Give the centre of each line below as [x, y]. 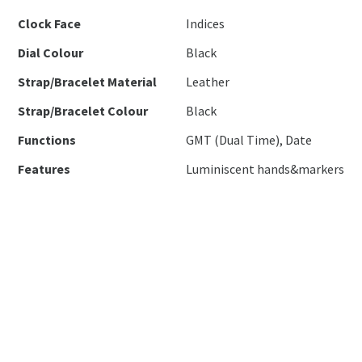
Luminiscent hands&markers [265, 169]
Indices [206, 23]
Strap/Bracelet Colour [83, 111]
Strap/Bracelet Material [88, 82]
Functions [47, 140]
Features [44, 169]
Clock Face [50, 23]
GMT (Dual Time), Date [249, 140]
